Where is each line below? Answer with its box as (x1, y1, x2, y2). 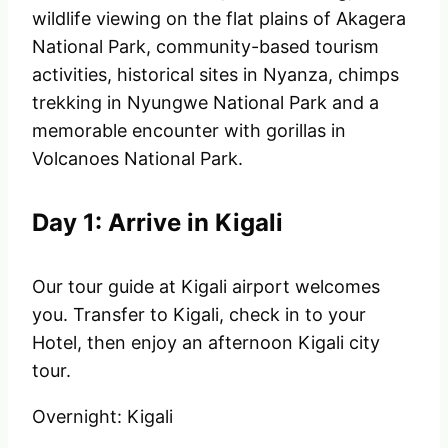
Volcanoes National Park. (32, 148, 243, 170)
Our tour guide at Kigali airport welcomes (32, 276, 380, 298)
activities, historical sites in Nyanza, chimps (32, 64, 399, 86)
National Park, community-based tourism (32, 36, 379, 58)
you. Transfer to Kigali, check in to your (32, 304, 366, 326)
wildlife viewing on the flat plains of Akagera (32, 8, 406, 30)
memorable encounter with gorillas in (32, 120, 346, 142)
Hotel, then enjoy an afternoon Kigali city (32, 332, 380, 354)
